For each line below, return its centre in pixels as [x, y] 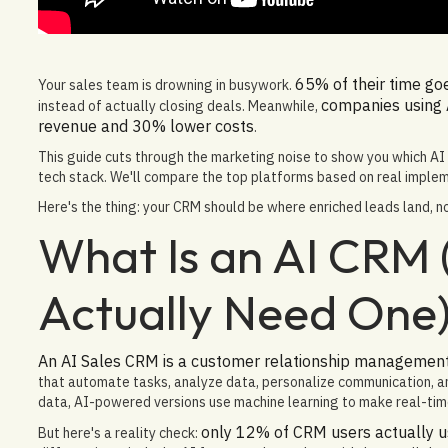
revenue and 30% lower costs [145, 125]
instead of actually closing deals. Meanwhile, [179, 105]
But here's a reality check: [119, 432]
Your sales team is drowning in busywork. [166, 84]
